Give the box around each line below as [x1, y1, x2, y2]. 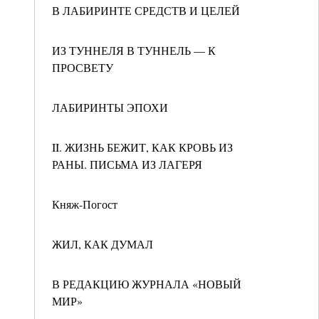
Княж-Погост [52, 197, 117, 211]
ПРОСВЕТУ [52, 60, 113, 75]
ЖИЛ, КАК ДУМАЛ [52, 236, 153, 251]
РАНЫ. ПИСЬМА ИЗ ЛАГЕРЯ [52, 157, 202, 172]
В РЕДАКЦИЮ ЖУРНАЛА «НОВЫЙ [52, 276, 241, 291]
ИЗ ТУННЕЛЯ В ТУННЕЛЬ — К [52, 43, 216, 58]
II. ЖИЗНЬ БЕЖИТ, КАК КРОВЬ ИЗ [52, 140, 233, 155]
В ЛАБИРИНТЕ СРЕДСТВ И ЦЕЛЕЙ [52, 3, 240, 18]
